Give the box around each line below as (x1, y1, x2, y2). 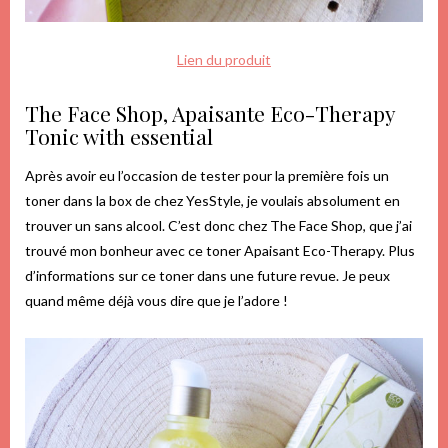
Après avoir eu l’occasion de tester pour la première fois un (25, 166, 389, 184)
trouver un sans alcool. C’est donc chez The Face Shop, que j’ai (25, 216, 412, 234)
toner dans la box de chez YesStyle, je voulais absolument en (25, 191, 400, 209)
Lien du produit (177, 50, 271, 68)
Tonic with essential (25, 121, 213, 150)
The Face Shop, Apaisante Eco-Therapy (25, 98, 395, 127)
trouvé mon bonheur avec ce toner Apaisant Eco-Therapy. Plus (25, 241, 415, 259)
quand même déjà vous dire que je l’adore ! (25, 291, 288, 309)
